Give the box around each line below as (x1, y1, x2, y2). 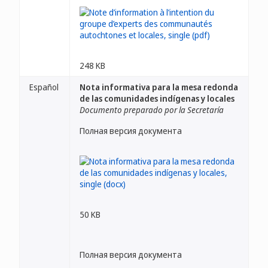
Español (29, 81, 59, 93)
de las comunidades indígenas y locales (80, 93, 234, 104)
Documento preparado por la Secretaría (80, 104, 224, 115)
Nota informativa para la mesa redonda (80, 81, 238, 93)
